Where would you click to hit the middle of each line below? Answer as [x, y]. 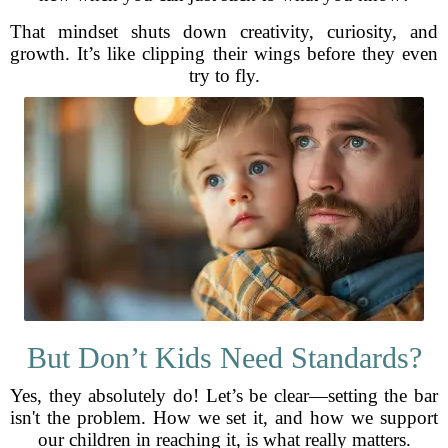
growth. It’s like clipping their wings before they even [224, 53]
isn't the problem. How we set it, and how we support [224, 417]
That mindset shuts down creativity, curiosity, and [224, 31]
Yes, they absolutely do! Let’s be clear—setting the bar [224, 395]
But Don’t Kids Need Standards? [224, 357]
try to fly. [224, 75]
